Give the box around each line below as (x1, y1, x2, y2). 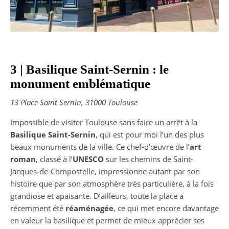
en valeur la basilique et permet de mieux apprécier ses (10, 215, 204, 226)
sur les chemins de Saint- (104, 154, 193, 165)
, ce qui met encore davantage (113, 203, 219, 214)
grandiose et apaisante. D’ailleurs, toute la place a (10, 191, 184, 201)
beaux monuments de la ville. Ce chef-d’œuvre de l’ (10, 142, 190, 152)
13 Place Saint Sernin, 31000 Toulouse (10, 97, 138, 108)
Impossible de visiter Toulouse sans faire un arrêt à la (10, 117, 197, 128)
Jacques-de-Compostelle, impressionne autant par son (10, 166, 200, 177)
